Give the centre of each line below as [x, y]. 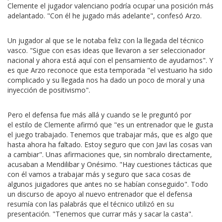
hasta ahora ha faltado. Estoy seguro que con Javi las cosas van [110, 144]
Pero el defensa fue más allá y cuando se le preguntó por [99, 115]
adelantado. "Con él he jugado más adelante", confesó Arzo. [105, 16]
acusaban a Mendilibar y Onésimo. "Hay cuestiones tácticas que [110, 164]
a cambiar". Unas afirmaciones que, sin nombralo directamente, [110, 154]
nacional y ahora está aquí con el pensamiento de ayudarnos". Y [110, 60]
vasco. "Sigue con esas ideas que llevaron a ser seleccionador [106, 50]
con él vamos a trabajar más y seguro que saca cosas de [99, 174]
